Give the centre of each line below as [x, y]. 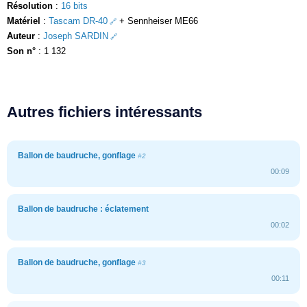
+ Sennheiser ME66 [157, 21]
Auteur [21, 36]
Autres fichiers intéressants [105, 112]
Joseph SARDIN [76, 36]
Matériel [24, 21]
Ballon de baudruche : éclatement [83, 209]
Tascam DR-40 [78, 21]
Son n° [21, 51]
